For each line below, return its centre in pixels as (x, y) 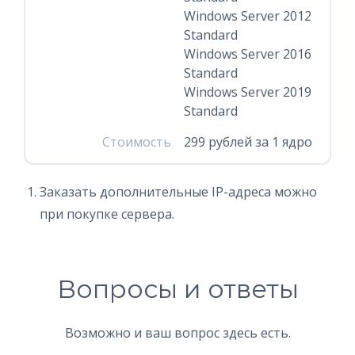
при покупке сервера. (107, 214)
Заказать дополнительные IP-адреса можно (178, 192)
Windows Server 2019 (247, 92)
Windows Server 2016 (247, 54)
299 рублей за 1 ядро (248, 142)
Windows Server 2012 (247, 16)
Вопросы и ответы (177, 289)
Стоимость (137, 142)
